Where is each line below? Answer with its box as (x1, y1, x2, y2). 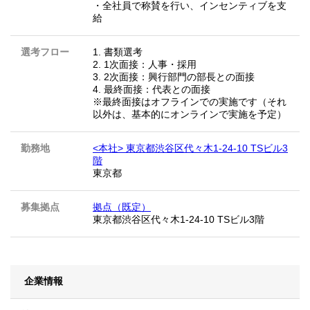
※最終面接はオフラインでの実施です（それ (93, 96, 286, 108)
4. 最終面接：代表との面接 (93, 84, 210, 95)
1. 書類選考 (93, 46, 143, 58)
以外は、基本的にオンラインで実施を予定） (93, 109, 286, 120)
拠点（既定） (93, 201, 151, 213)
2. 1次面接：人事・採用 (93, 59, 197, 71)
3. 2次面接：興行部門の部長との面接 (93, 71, 255, 83)
